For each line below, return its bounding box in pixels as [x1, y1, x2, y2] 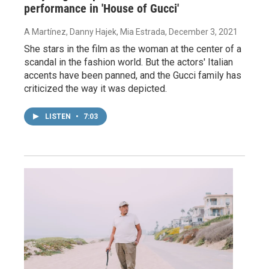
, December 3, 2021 [165, 26, 238, 37]
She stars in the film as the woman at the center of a [24, 43, 241, 55]
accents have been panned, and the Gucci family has [24, 69, 241, 81]
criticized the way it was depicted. [24, 82, 167, 94]
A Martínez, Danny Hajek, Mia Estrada [24, 26, 165, 37]
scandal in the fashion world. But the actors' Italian [24, 56, 233, 68]
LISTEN [45, 112, 73, 121]
